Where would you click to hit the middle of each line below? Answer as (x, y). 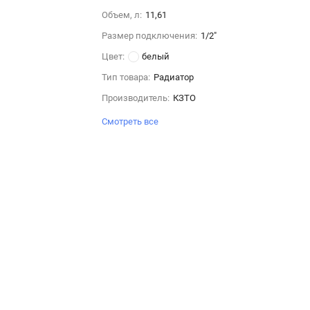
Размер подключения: (149, 36)
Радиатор (173, 77)
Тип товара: (126, 77)
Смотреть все (131, 121)
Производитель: (135, 98)
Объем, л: (121, 15)
